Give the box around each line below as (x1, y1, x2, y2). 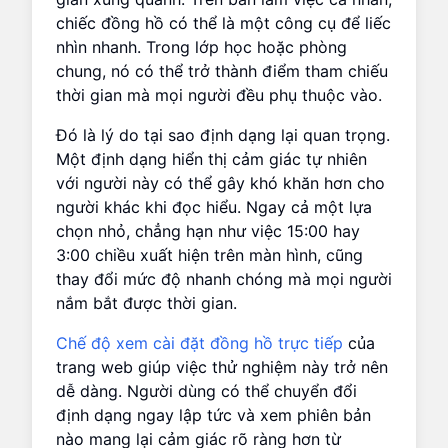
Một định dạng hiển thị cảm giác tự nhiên (56, 148, 367, 169)
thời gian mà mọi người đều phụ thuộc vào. (56, 84, 382, 105)
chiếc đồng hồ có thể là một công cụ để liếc (56, 12, 391, 33)
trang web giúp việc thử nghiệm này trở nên (56, 356, 388, 377)
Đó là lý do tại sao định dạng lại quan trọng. (56, 124, 390, 145)
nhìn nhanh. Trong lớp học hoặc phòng (56, 36, 347, 57)
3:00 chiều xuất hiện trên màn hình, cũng (56, 244, 363, 265)
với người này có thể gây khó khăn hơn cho (56, 172, 385, 193)
